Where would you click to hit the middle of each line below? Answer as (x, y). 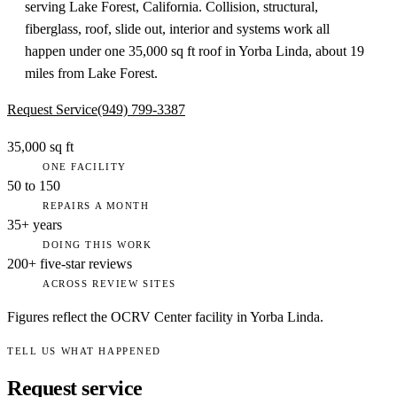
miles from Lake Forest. (91, 73)
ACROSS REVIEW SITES (109, 284)
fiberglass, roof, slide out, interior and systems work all (177, 29)
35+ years (35, 225)
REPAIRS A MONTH (96, 206)
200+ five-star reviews (70, 264)
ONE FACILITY (85, 167)
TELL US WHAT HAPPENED (84, 351)
